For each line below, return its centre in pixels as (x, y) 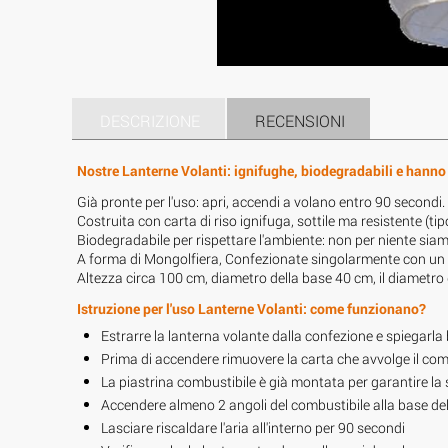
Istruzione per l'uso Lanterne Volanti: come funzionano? (251, 308)
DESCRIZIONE (150, 120)
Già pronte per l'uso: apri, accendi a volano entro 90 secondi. (261, 201)
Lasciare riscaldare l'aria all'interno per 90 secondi (253, 427)
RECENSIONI (300, 120)
